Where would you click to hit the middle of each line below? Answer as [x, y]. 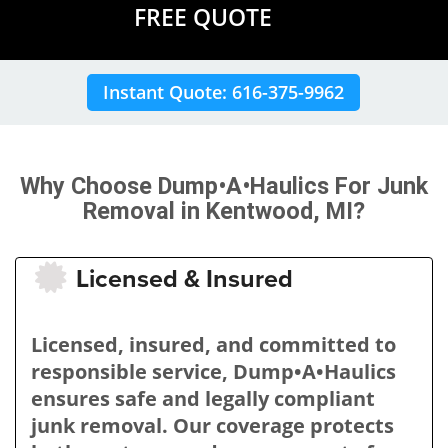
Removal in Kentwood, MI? [224, 211]
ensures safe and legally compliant [203, 399]
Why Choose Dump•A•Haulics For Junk [224, 186]
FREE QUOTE [202, 18]
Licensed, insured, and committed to [213, 345]
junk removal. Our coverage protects [212, 426]
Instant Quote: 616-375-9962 [223, 92]
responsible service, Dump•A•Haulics [213, 372]
